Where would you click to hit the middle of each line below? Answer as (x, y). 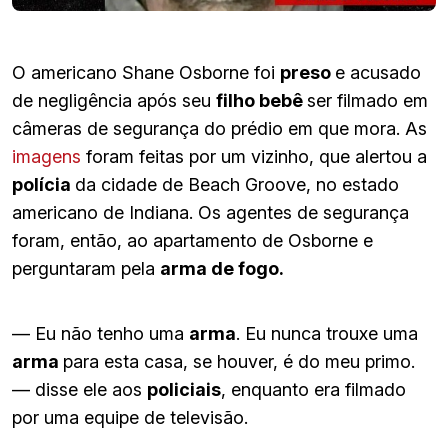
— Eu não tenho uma (100, 333)
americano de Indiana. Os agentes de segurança (210, 212)
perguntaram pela (86, 268)
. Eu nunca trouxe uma (327, 333)
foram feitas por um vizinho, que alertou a (254, 156)
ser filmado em (367, 100)
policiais (184, 389)
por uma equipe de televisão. (130, 417)
